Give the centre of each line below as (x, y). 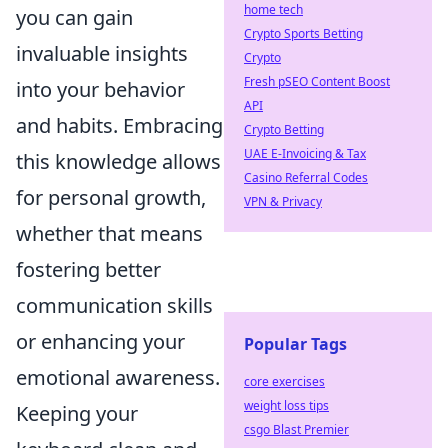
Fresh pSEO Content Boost (317, 81)
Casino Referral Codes (306, 177)
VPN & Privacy (283, 201)
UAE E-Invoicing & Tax (305, 153)
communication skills (114, 305)
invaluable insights (102, 53)
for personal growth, (111, 197)
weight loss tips (286, 405)
